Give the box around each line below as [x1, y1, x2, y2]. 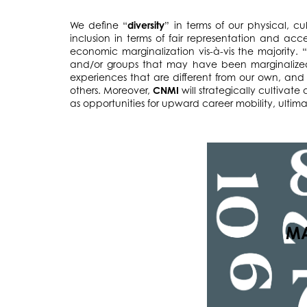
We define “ [70, 19, 128, 32]
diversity [127, 19, 165, 32]
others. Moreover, [70, 84, 153, 97]
